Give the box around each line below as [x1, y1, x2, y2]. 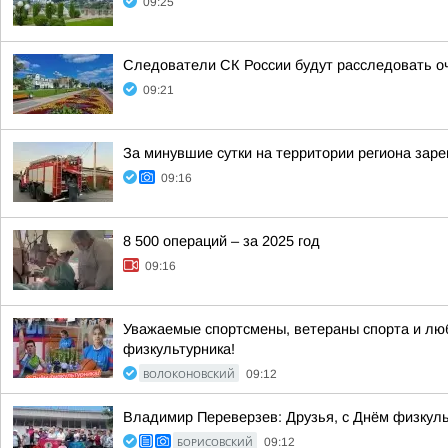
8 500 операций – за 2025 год [123, 233, 320, 249]
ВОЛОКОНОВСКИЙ [143, 367, 235, 381]
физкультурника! [123, 341, 235, 357]
